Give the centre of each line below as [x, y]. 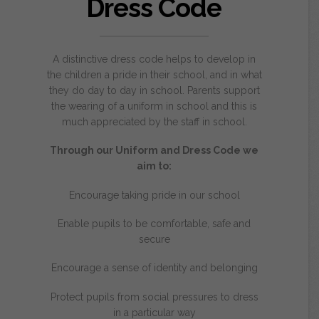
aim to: [154, 166]
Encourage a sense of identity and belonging [154, 268]
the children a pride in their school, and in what [154, 74]
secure [154, 239]
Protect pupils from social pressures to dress [154, 297]
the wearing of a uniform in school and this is [154, 106]
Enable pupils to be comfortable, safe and [154, 223]
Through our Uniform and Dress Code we [154, 151]
